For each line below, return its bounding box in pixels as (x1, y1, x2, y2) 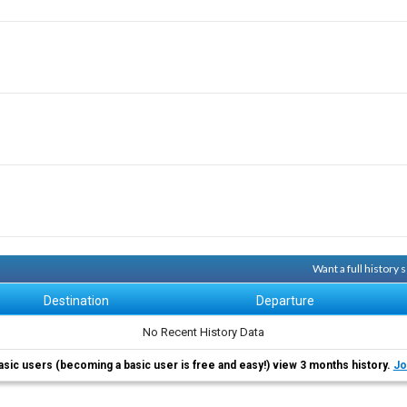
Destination (44, 293, 110, 308)
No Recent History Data (142, 325, 264, 339)
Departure (256, 293, 315, 308)
